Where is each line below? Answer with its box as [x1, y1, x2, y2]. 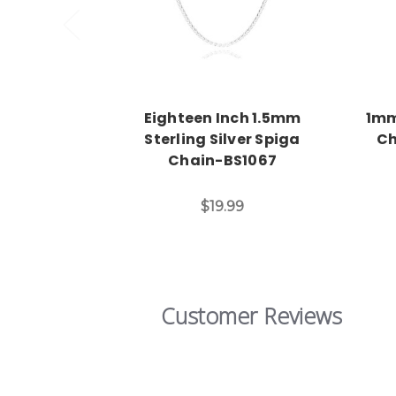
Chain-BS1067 [168, 150, 277, 171]
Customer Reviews [160, 301, 342, 331]
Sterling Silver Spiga [144, 129, 301, 150]
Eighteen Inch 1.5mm [143, 108, 301, 129]
